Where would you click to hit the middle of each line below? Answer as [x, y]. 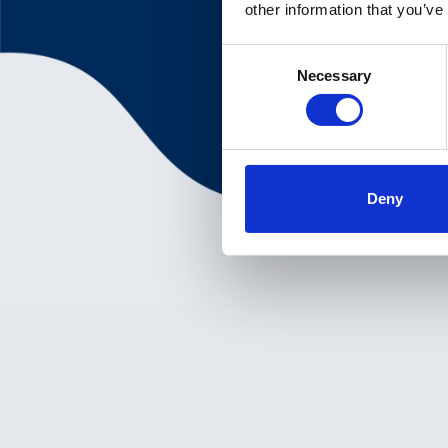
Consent [249, 56]
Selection [251, 80]
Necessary [334, 75]
